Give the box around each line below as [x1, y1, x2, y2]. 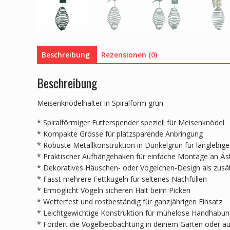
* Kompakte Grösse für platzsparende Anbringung [37, 128, 203, 139]
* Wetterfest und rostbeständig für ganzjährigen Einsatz [37, 196, 222, 206]
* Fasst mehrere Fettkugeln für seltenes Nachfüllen [37, 174, 207, 184]
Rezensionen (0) [101, 50, 157, 60]
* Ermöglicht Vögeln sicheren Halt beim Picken [37, 185, 190, 195]
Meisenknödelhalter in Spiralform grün [37, 98, 163, 108]
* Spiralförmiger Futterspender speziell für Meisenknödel [37, 117, 224, 127]
